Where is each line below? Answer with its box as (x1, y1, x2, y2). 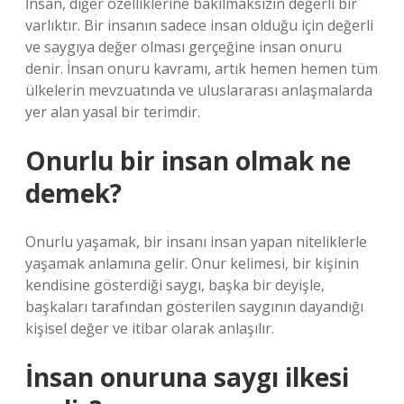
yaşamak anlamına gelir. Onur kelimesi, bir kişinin (25, 253, 359, 273)
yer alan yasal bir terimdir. (25, 102, 200, 122)
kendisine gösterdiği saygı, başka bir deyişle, (25, 275, 325, 295)
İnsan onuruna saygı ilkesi (25, 360, 349, 394)
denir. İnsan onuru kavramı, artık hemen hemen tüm (25, 59, 378, 78)
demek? (25, 176, 122, 210)
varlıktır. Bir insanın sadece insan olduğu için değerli (25, 15, 373, 35)
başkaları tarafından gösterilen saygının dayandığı (25, 297, 363, 317)
